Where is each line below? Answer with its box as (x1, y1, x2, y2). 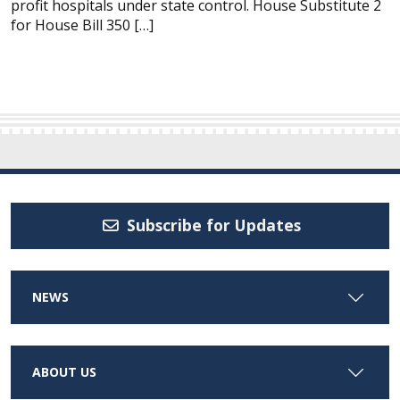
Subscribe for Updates (122, 214, 301, 237)
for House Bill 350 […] (11, 15, 154, 35)
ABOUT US (32, 362, 96, 380)
